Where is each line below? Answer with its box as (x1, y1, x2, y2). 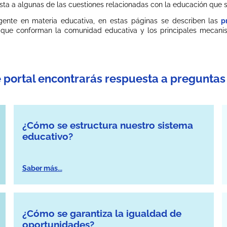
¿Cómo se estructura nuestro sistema (22, 119, 193, 131)
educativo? (22, 130, 73, 142)
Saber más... (22, 164, 62, 172)
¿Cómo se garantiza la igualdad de (22, 207, 181, 219)
